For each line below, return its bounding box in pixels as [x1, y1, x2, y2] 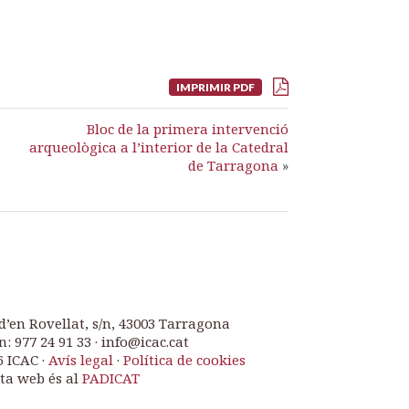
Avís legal [48, 351, 114, 369]
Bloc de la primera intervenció [87, 120, 288, 138]
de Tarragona [188, 156, 278, 174]
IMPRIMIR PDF [175, 80, 255, 94]
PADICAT [82, 369, 141, 387]
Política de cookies [123, 351, 246, 369]
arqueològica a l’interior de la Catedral [29, 138, 288, 156]
